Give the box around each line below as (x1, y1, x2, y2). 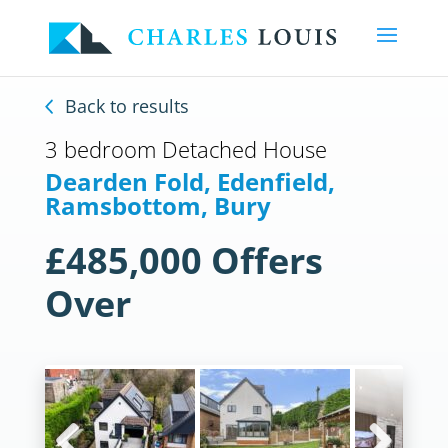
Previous (55, 382, 112, 401)
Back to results (65, 94, 189, 118)
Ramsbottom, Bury (45, 189, 271, 222)
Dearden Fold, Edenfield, (45, 165, 335, 198)
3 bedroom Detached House (45, 134, 327, 164)
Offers (211, 236, 323, 285)
